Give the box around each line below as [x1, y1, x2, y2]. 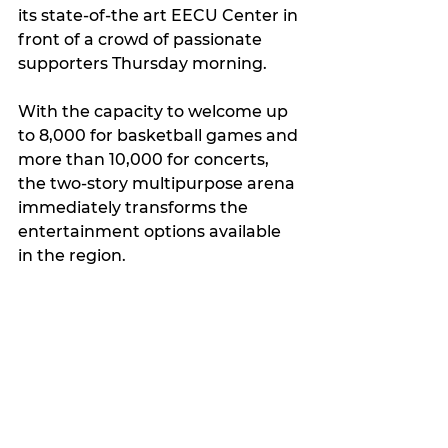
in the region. [18, 246, 126, 266]
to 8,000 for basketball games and [18, 126, 302, 146]
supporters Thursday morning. [18, 54, 267, 74]
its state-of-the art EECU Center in [18, 6, 302, 26]
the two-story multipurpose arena [18, 174, 299, 194]
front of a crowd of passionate [18, 30, 266, 50]
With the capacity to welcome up [18, 102, 292, 122]
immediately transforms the [18, 198, 252, 218]
